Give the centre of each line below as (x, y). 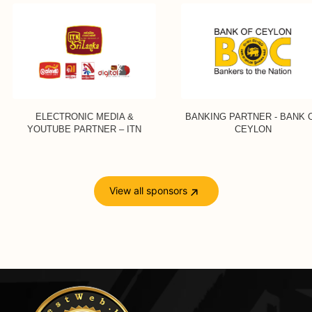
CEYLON (241, 129)
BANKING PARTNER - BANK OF (241, 116)
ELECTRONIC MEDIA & (72, 116)
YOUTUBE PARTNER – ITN (72, 129)
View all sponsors (148, 191)
